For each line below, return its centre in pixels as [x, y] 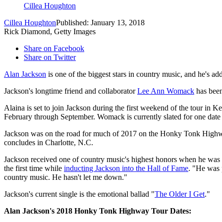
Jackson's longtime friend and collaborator [71, 91]
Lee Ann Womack [166, 91]
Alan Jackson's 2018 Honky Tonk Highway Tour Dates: [98, 211]
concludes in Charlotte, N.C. [49, 143]
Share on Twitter [50, 57]
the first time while [34, 168]
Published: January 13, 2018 [100, 23]
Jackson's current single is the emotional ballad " [79, 194]
